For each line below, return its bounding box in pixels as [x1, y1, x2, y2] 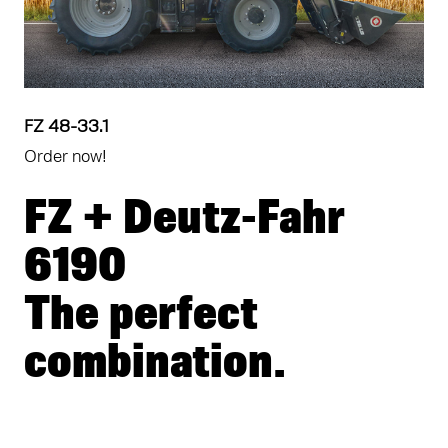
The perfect [24, 292, 258, 341]
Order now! [24, 148, 107, 167]
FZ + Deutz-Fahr [24, 196, 345, 245]
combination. [24, 340, 286, 389]
